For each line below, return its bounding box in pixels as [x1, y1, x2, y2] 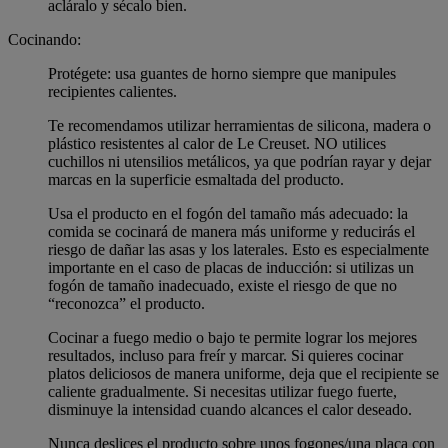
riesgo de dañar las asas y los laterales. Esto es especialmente [48, 241, 429, 259]
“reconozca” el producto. [48, 295, 205, 313]
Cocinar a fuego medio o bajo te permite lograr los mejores [48, 329, 417, 347]
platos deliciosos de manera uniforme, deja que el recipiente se [48, 365, 439, 383]
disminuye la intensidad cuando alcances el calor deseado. [48, 401, 412, 419]
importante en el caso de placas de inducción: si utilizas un [48, 259, 414, 277]
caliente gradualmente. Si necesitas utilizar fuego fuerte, [48, 383, 397, 401]
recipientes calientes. [48, 83, 177, 101]
